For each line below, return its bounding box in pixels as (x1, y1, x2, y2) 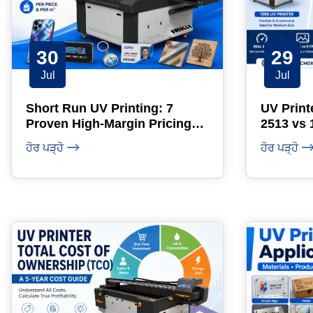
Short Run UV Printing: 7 (26, 101, 173, 116)
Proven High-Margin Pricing (26, 117, 191, 131)
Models (26, 132, 69, 147)
